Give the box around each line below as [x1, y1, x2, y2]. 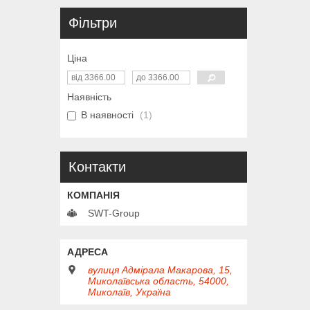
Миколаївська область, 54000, [88, 275, 229, 287]
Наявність [67, 91, 111, 103]
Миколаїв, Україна [88, 286, 171, 298]
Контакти [69, 159, 126, 175]
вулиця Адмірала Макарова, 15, [88, 264, 232, 276]
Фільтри [69, 15, 117, 31]
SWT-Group [88, 208, 140, 219]
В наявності [81, 109, 134, 121]
